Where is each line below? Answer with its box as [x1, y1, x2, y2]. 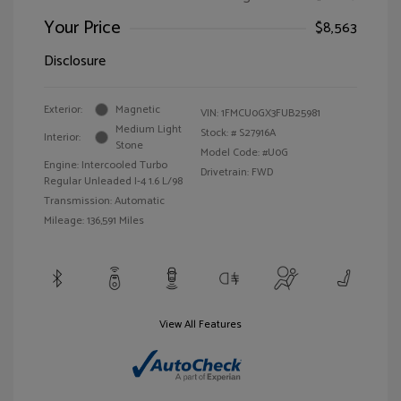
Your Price [44, 13, 121, 43]
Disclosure [44, 48, 106, 73]
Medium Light [115, 120, 182, 138]
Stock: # [200, 124, 236, 141]
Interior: [44, 128, 81, 146]
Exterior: [44, 100, 82, 118]
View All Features [159, 315, 242, 333]
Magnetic [115, 100, 160, 118]
